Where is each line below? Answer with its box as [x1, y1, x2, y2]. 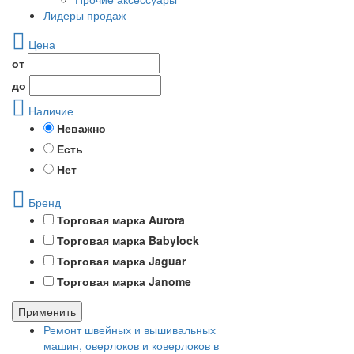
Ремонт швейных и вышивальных [43, 322, 216, 337]
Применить [18, 303, 76, 319]
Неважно [57, 120, 106, 136]
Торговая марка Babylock [57, 232, 199, 248]
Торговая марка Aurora [57, 212, 185, 228]
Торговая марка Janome [57, 273, 191, 289]
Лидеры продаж [43, 7, 126, 23]
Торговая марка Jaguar [57, 253, 186, 269]
